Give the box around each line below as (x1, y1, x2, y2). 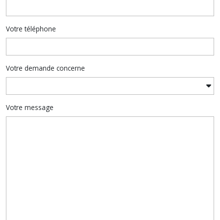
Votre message (6, 103, 54, 112)
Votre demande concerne (6, 63, 85, 73)
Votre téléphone (6, 24, 56, 33)
